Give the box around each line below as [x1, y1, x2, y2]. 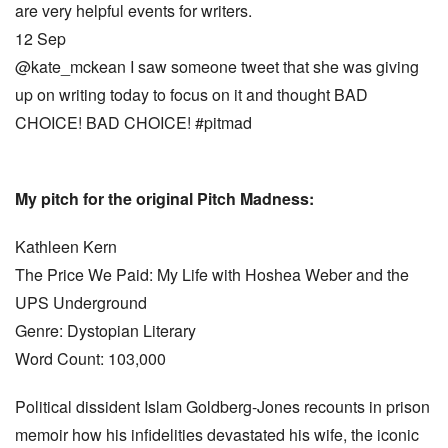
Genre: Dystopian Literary [15, 319, 196, 342]
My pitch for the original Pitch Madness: [15, 187, 314, 210]
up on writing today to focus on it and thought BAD [15, 83, 368, 106]
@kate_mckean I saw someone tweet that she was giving [15, 55, 419, 78]
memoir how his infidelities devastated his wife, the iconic [15, 423, 419, 446]
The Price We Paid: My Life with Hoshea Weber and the [15, 263, 409, 286]
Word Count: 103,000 [15, 347, 166, 370]
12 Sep [15, 27, 66, 50]
